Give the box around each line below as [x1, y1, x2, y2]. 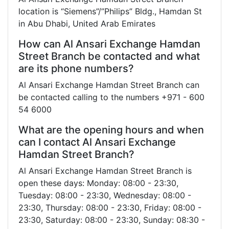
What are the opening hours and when [18, 123, 204, 136]
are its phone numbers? [18, 62, 134, 75]
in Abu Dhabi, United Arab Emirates [18, 18, 155, 29]
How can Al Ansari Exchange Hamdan [18, 37, 200, 50]
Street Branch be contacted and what [18, 50, 200, 62]
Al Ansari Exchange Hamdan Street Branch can [18, 79, 199, 90]
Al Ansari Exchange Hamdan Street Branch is [18, 165, 192, 176]
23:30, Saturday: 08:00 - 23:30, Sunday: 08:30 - [18, 214, 205, 225]
